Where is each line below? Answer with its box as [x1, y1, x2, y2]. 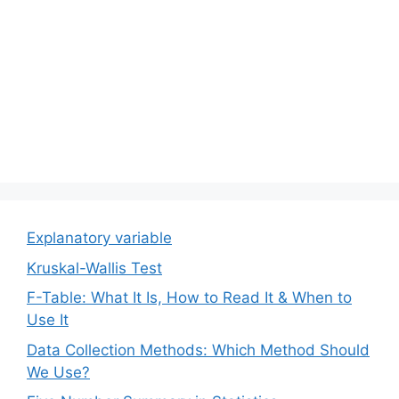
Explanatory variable [27, 229, 172, 248]
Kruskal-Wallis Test [27, 258, 162, 277]
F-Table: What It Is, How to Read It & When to [27, 289, 352, 307]
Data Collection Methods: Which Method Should [27, 340, 370, 359]
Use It [27, 311, 69, 330]
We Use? [27, 362, 90, 381]
